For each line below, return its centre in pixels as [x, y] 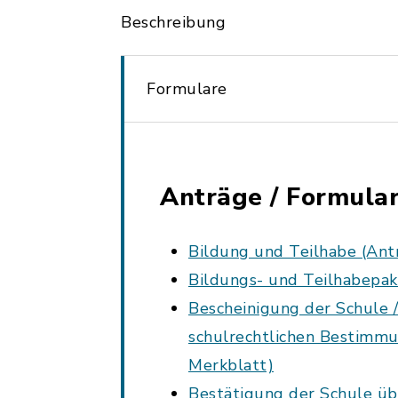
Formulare [187, 89]
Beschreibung [173, 22]
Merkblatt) [231, 365]
